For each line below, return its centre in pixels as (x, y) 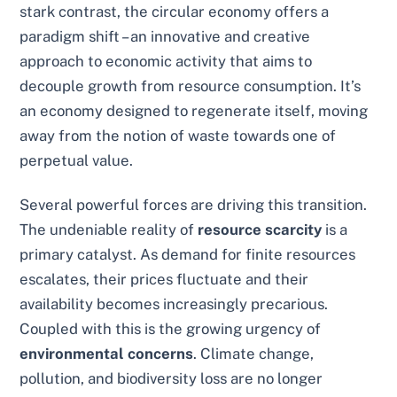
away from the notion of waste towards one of (178, 136)
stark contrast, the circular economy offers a (175, 12)
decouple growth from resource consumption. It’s (191, 86)
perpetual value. (77, 161)
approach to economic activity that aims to (166, 62)
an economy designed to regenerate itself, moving (194, 111)
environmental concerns (107, 354)
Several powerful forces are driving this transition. (194, 205)
